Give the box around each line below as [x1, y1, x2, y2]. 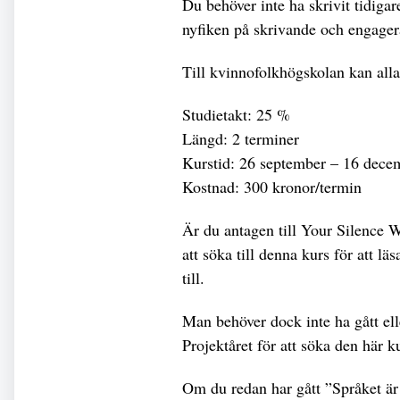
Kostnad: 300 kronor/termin [182, 175, 362, 197]
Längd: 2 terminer [182, 127, 299, 149]
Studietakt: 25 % [182, 103, 290, 125]
